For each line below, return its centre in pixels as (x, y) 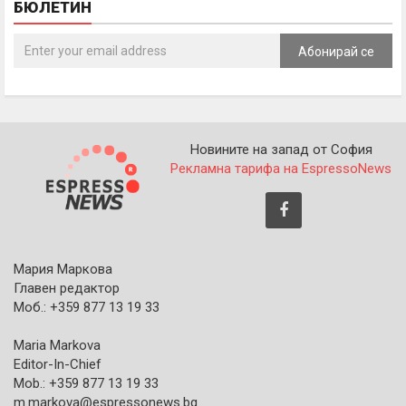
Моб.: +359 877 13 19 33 (87, 307)
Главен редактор (67, 288)
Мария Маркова (63, 269)
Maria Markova (57, 345)
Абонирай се (336, 51)
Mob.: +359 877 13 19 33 (86, 383)
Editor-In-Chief (58, 364)
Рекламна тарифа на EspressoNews (281, 168)
